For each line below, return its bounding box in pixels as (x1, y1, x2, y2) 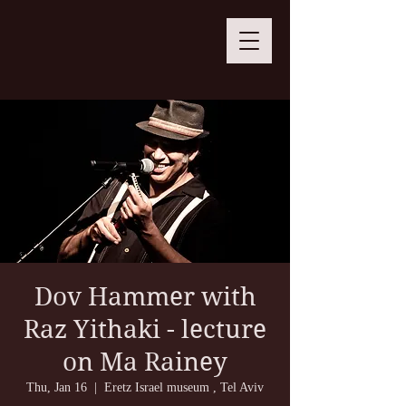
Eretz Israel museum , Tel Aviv (104, 381, 264, 394)
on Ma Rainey (63, 347, 227, 377)
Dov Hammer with (34, 282, 256, 312)
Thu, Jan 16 (26, 381, 87, 394)
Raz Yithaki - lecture (24, 314, 266, 344)
